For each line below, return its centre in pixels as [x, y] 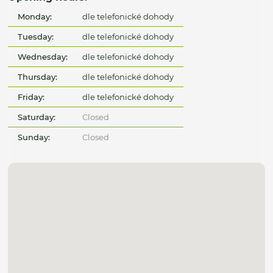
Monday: [35, 17]
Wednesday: [43, 57]
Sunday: [34, 137]
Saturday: [37, 117]
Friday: [31, 97]
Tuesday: [36, 37]
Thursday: [38, 77]
